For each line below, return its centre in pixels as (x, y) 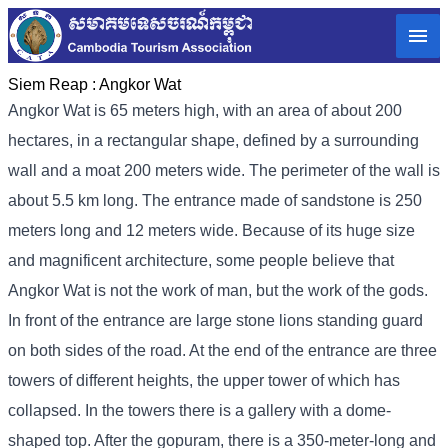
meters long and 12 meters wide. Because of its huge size (211, 231)
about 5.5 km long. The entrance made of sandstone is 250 (215, 201)
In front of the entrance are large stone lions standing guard (215, 321)
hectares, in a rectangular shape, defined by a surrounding (213, 141)
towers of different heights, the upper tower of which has (204, 381)
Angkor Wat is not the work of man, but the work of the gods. (218, 291)
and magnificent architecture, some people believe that (201, 261)
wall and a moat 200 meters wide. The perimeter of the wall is (224, 171)
